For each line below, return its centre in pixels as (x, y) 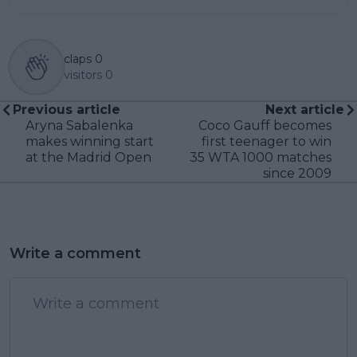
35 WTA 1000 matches (261, 157)
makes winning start (90, 141)
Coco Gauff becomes (265, 125)
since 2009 (297, 173)
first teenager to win (267, 141)
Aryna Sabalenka (79, 125)
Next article (305, 109)
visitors (83, 75)
